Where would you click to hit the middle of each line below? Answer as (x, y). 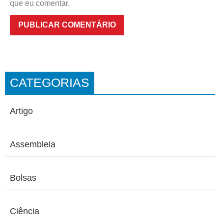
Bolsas (23, 178)
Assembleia (33, 145)
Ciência (25, 211)
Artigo (21, 111)
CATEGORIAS (50, 83)
